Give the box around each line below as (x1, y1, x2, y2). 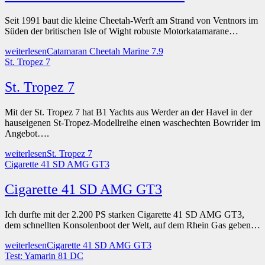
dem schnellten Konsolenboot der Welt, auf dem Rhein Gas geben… (5, 219, 260, 230)
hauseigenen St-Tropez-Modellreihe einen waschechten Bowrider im (5, 118, 260, 128)
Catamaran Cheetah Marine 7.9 (47, 46, 163, 57)
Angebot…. (5, 128, 49, 139)
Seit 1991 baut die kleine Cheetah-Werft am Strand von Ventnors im (5, 15, 258, 26)
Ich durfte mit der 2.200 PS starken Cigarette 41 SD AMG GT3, (5, 209, 244, 219)
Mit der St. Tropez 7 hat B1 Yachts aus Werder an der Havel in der (5, 107, 252, 118)
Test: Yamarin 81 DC (5, 250, 83, 261)
